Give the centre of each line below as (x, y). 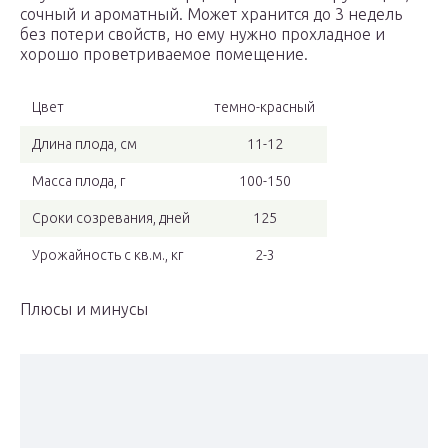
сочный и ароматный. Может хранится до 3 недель (211, 14)
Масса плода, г (78, 181)
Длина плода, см (84, 144)
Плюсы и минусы (84, 309)
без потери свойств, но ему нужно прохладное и (202, 34)
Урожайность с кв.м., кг (107, 255)
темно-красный (264, 107)
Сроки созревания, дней (111, 218)
